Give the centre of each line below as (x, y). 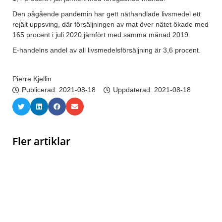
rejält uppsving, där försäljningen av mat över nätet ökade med (111, 25)
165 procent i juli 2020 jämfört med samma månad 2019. (101, 35)
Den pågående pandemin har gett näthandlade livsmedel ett (107, 14)
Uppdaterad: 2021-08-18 (152, 90)
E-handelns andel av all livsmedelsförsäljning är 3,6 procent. (107, 50)
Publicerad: (40, 90)
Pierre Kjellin (32, 79)
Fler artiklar (41, 141)
